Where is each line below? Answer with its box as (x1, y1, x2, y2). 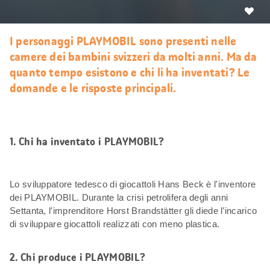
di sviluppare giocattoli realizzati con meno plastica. (10, 218, 220, 229)
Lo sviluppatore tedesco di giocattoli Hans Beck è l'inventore (10, 178, 256, 189)
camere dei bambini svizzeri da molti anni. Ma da (10, 48, 257, 64)
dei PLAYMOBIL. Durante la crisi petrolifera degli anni (10, 192, 228, 202)
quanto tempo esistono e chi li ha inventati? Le (10, 64, 250, 80)
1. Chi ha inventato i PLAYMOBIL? (10, 134, 165, 149)
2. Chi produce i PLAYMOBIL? (10, 250, 146, 265)
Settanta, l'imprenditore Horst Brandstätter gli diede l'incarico (10, 205, 257, 216)
